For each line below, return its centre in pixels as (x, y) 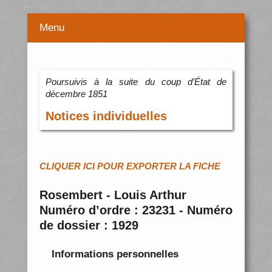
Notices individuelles (106, 116)
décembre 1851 (76, 94)
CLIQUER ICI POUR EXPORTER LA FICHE (130, 166)
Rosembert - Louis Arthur (113, 195)
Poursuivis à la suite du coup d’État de (136, 82)
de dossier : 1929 (89, 226)
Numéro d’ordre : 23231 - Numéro (136, 210)
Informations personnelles (115, 254)
